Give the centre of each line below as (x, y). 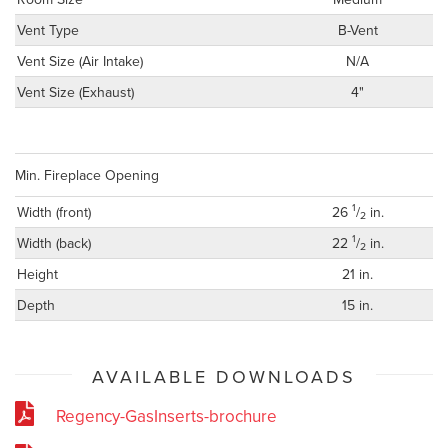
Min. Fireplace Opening (87, 174)
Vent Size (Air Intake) (80, 60)
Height (37, 273)
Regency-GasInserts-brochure (167, 415)
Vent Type (48, 29)
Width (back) (54, 242)
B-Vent (357, 29)
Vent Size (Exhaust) (75, 91)
